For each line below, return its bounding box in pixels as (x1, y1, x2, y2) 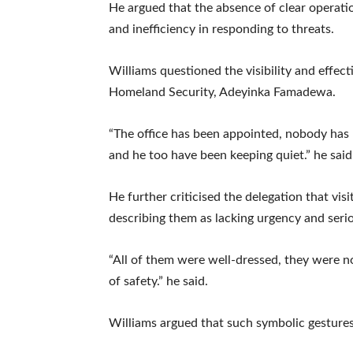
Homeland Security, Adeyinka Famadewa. (109, 85, 336, 98)
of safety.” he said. (109, 274, 208, 288)
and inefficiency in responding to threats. (109, 22, 334, 35)
